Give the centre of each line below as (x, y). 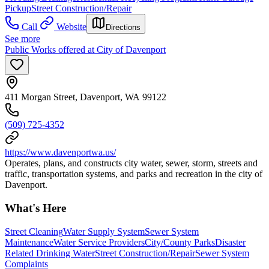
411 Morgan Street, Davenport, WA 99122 (86, 97)
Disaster (230, 242)
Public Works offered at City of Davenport (85, 50)
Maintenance (29, 242)
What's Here (35, 208)
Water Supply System (104, 231)
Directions (123, 28)
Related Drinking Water (50, 253)
